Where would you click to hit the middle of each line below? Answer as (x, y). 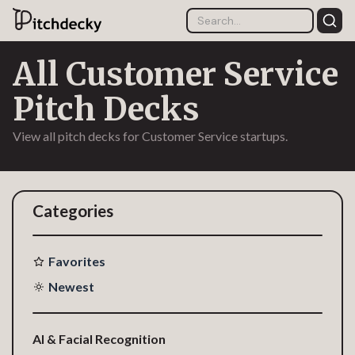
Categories (73, 210)
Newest (71, 286)
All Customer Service (176, 74)
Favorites (77, 261)
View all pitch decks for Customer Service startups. (150, 136)
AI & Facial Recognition (99, 339)
